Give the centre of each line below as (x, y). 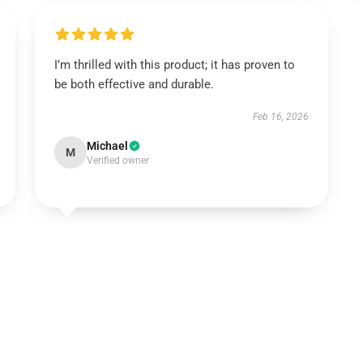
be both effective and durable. (134, 84)
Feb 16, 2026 (281, 117)
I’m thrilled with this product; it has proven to (174, 65)
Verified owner (117, 160)
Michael (107, 146)
